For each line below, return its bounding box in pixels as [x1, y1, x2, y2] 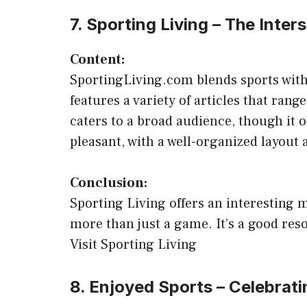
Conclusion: [70, 174, 147, 192]
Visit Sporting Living [70, 236, 197, 254]
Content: [70, 51, 125, 69]
